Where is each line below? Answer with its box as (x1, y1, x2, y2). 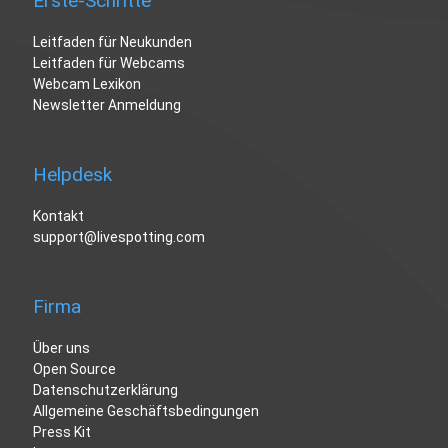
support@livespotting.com (32, 229, 205, 246)
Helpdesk (32, 163, 112, 187)
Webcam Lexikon (32, 76, 141, 93)
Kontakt (32, 208, 84, 225)
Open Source (32, 361, 116, 378)
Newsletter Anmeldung (32, 97, 181, 114)
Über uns (32, 340, 90, 357)
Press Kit (32, 424, 91, 441)
